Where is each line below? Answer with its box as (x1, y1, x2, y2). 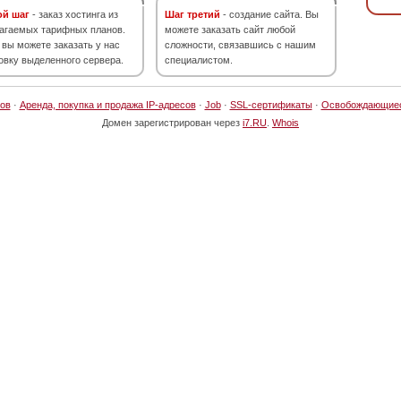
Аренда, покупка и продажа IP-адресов (19, 99, 196, 110)
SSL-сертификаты (229, 99, 312, 110)
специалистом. (165, 55, 233, 65)
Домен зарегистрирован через (102, 117, 243, 128)
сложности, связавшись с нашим (165, 39, 316, 50)
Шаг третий (165, 9, 220, 20)
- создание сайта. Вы (220, 9, 319, 20)
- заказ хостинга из (30, 9, 118, 20)
